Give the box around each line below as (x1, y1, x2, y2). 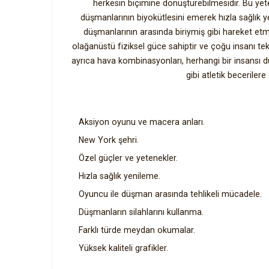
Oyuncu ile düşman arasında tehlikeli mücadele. (79, 189, 262, 199)
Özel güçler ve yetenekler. (79, 153, 178, 163)
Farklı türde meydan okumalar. (79, 225, 195, 235)
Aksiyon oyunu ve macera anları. (79, 117, 205, 127)
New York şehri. (79, 135, 139, 145)
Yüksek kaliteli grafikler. (79, 243, 168, 253)
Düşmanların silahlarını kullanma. (79, 207, 204, 217)
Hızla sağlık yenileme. (79, 171, 160, 181)
